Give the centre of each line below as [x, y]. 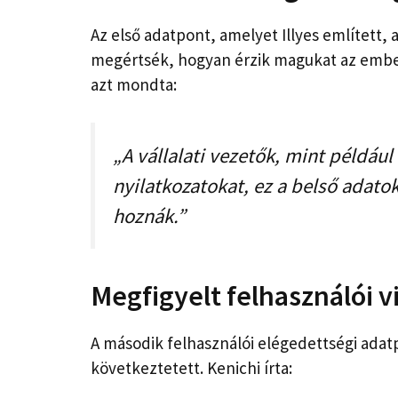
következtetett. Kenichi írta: [191, 368]
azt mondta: [134, 85]
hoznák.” [149, 215]
